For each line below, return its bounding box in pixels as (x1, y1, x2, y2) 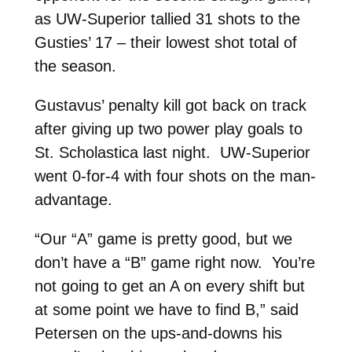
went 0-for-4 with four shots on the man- (34, 167, 316, 185)
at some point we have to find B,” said (34, 300, 299, 318)
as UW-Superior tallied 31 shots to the (34, 9, 300, 27)
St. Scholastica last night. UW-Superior (34, 143, 310, 161)
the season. (34, 57, 116, 75)
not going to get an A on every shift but (34, 277, 305, 295)
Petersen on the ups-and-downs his (34, 324, 282, 342)
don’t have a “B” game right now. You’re (34, 253, 315, 271)
